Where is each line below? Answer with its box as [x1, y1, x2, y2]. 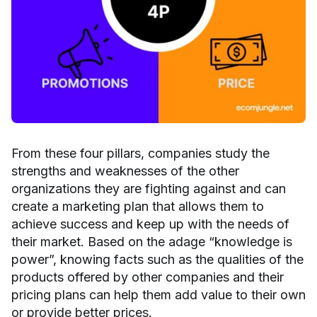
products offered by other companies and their [11, 269, 284, 284]
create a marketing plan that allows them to [11, 198, 264, 214]
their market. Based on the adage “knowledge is [11, 234, 292, 249]
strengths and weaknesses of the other [11, 163, 239, 178]
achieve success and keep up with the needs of [11, 216, 289, 231]
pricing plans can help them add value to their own [11, 287, 306, 302]
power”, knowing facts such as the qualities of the [11, 251, 304, 267]
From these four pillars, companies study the [11, 145, 270, 161]
